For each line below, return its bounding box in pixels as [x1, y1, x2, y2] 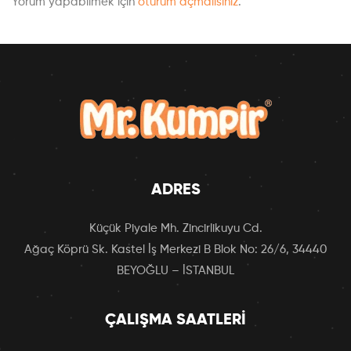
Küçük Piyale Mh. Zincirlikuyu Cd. [89, 222, 262, 234]
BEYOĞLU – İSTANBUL [117, 264, 234, 277]
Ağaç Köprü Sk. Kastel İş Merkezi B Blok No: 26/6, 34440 [24, 243, 327, 255]
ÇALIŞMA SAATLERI [105, 312, 246, 328]
